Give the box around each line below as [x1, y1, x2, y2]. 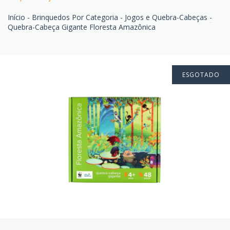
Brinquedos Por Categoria [32, 12, 118, 22]
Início [8, 12, 25, 22]
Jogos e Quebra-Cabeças [125, 12, 207, 22]
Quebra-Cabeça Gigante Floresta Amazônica [8, 22, 156, 32]
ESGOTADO [182, 70, 220, 79]
